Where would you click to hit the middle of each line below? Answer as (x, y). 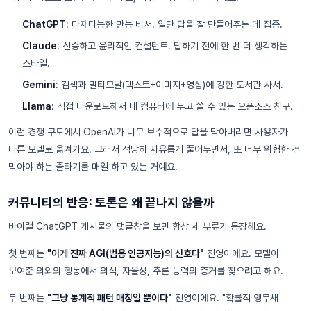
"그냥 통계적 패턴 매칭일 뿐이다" (110, 297)
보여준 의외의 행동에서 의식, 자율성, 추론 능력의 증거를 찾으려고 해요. (146, 270)
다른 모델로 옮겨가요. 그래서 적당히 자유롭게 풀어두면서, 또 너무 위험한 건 (154, 149)
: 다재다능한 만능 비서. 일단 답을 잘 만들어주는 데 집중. (174, 24)
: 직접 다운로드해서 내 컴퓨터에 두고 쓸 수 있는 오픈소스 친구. (172, 106)
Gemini (39, 84)
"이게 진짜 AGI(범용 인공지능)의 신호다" (126, 253)
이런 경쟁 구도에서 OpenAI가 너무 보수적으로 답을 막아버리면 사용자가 (148, 132)
